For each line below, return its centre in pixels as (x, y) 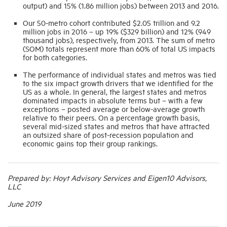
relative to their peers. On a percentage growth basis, (111, 118)
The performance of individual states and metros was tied (120, 74)
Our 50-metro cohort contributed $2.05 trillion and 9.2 (111, 23)
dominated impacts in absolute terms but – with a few (113, 100)
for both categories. (55, 57)
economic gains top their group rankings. (90, 143)
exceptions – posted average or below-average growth (114, 109)
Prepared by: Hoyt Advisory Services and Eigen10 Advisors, (107, 178)
